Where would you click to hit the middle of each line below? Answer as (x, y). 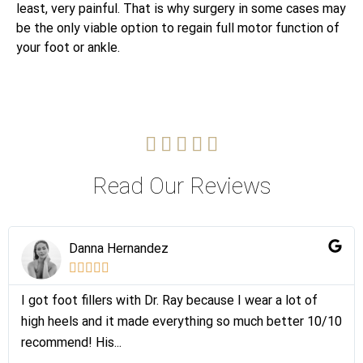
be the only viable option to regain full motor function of (178, 28)
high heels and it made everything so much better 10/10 (181, 322)
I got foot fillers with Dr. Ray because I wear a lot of (169, 301)
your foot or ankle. (68, 47)
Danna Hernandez (119, 249)
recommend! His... (71, 343)
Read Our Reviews (181, 186)
